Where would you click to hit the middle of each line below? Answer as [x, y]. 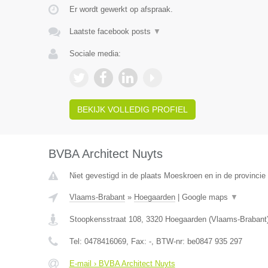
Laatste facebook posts [111, 31]
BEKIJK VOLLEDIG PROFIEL [132, 109]
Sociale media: [95, 54]
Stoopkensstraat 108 [105, 219]
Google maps [206, 197]
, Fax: [137, 241]
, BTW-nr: [169, 241]
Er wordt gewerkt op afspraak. [121, 9]
